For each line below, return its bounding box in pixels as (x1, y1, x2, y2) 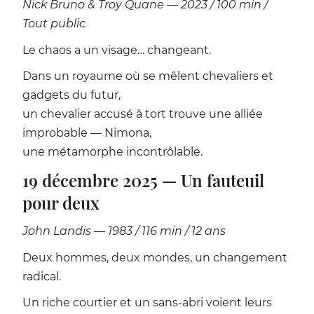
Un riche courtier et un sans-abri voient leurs (22, 296, 272, 310)
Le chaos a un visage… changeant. (22, 43, 211, 57)
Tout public (22, 16, 86, 30)
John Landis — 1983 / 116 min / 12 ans (22, 224, 226, 238)
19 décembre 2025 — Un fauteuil (22, 169, 264, 192)
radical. (22, 269, 61, 283)
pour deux (22, 191, 100, 214)
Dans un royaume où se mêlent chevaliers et (22, 69, 273, 83)
